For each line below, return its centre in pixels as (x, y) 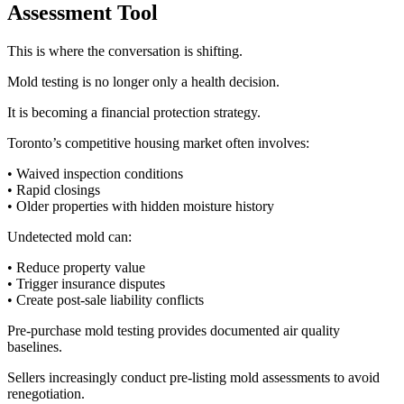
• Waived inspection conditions (95, 173)
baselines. (35, 346)
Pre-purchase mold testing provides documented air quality (174, 330)
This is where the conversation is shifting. (125, 50)
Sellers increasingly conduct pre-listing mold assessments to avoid (193, 377)
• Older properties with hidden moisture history (141, 206)
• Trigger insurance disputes (86, 283)
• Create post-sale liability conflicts (106, 299)
